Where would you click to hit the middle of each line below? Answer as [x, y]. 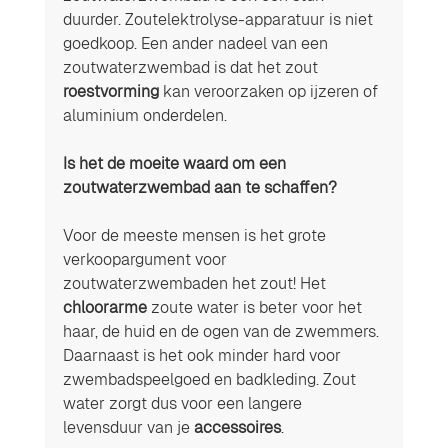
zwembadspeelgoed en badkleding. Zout [211, 379]
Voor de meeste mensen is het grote [196, 235]
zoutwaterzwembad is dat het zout [192, 67]
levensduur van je [128, 427]
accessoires [237, 427]
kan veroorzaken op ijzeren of [270, 91]
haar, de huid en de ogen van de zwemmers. [222, 331]
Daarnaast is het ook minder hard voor [203, 355]
